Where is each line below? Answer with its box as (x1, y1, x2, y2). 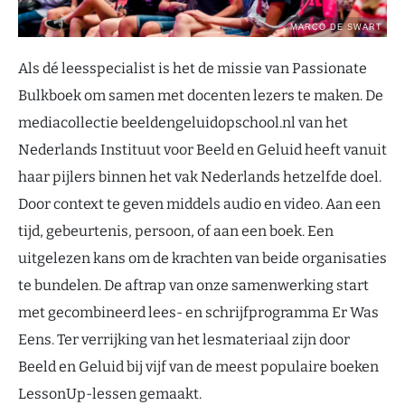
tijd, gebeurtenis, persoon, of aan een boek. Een (18, 222, 334, 240)
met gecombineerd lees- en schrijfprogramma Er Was (18, 304, 379, 321)
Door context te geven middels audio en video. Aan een (18, 195, 381, 212)
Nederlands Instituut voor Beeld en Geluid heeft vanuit (18, 141, 387, 158)
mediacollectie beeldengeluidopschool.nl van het (18, 114, 348, 131)
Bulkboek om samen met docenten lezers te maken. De (18, 87, 383, 104)
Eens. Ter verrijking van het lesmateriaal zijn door (18, 331, 350, 348)
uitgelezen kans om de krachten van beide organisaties (18, 250, 387, 267)
